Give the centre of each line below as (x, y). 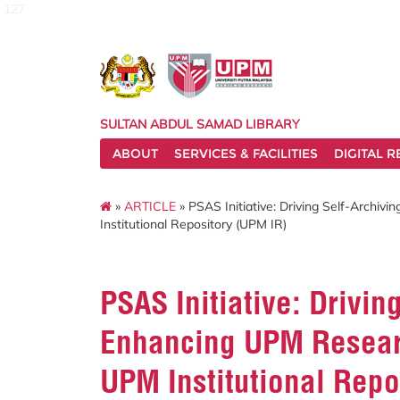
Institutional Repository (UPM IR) (193, 224)
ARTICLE (150, 206)
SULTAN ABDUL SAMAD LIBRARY (200, 124)
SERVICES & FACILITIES (246, 154)
